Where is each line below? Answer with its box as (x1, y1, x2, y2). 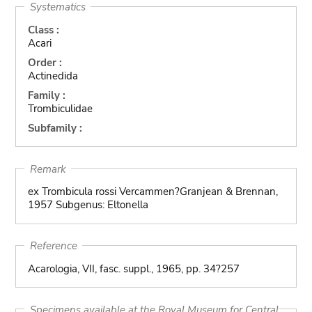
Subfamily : (27, 120, 82, 135)
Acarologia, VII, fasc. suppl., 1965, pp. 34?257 (27, 261, 240, 276)
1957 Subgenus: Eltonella (27, 198, 148, 212)
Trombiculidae (27, 101, 93, 116)
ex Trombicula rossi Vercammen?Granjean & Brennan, (27, 185, 278, 198)
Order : (27, 55, 62, 70)
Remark (29, 162, 66, 175)
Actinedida (27, 68, 78, 83)
